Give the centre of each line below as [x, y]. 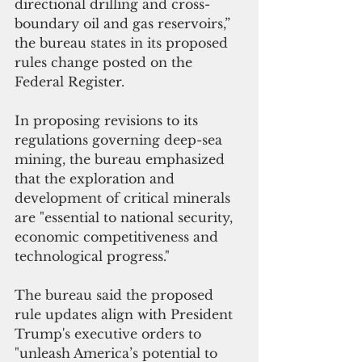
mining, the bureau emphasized [122, 159]
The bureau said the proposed [116, 295]
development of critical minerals [124, 198]
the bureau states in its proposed [123, 42]
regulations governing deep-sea [120, 139]
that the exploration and [97, 178]
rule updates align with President [126, 314]
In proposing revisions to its [108, 120]
